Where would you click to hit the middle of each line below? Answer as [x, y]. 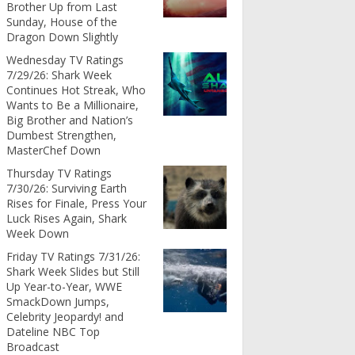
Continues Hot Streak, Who [76, 90]
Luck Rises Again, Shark [67, 218]
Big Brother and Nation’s [70, 120]
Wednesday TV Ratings [65, 59]
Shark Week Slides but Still [73, 271]
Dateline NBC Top [53, 331]
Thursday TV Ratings [59, 173]
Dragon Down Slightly [62, 36]
